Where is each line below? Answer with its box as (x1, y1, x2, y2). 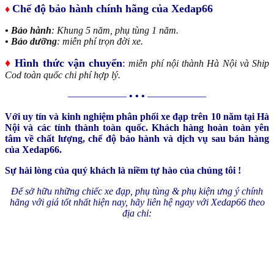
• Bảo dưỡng (5, 35, 57, 46)
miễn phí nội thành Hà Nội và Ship (125, 57, 270, 68)
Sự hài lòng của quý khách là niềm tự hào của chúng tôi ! (5, 165, 241, 176)
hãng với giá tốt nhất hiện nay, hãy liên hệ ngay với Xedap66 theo (9, 196, 265, 207)
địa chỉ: (122, 207, 152, 218)
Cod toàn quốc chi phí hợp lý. (5, 69, 120, 80)
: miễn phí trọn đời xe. (57, 35, 143, 46)
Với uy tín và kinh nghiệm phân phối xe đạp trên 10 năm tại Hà (5, 111, 269, 122)
